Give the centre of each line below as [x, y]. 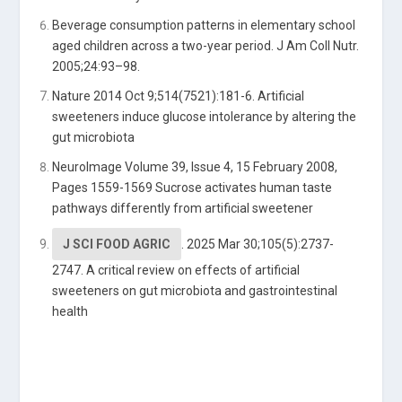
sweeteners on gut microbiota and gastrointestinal [195, 290]
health [70, 311]
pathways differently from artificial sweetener [183, 208]
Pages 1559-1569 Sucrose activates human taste [192, 187]
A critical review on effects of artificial [193, 270]
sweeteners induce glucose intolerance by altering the [205, 116]
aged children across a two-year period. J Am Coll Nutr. [206, 46]
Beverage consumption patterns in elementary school [204, 26]
